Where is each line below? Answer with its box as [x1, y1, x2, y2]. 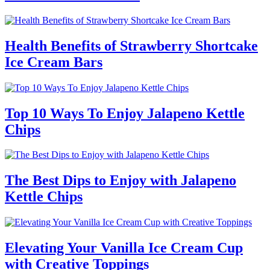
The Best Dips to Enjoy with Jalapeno [5, 172, 236, 189]
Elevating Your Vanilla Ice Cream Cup [5, 240, 243, 256]
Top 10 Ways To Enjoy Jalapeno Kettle [5, 105, 245, 121]
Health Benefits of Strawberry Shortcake [5, 37, 258, 54]
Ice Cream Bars [5, 54, 102, 70]
